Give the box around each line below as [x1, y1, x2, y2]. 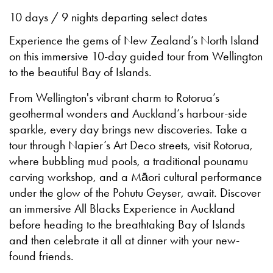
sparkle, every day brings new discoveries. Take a [9, 122, 247, 137]
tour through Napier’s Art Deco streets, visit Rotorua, [9, 138, 253, 153]
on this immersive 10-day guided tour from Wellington [9, 49, 263, 64]
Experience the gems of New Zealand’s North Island [9, 33, 259, 48]
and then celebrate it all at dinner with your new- [9, 233, 239, 248]
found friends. [9, 249, 74, 264]
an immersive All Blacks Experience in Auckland [9, 201, 235, 216]
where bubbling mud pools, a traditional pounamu [9, 154, 248, 169]
